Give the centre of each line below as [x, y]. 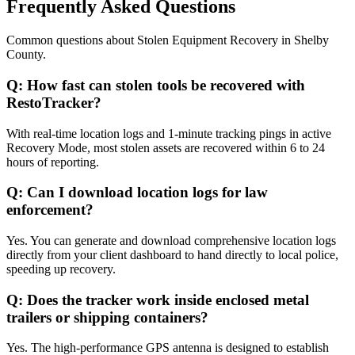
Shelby [311, 40]
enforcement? [50, 210]
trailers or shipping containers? [107, 317]
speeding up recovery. [61, 269]
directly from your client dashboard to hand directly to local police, [172, 254]
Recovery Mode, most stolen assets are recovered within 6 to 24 [166, 147]
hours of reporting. [53, 162]
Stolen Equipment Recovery [208, 40]
